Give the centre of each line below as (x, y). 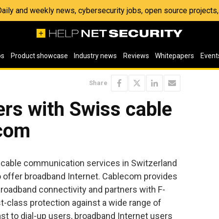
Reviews (136, 56)
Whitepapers (175, 56)
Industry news (96, 56)
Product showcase (39, 56)
